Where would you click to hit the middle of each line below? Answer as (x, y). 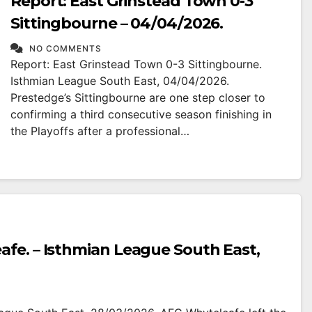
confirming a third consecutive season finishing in (141, 114)
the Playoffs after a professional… (100, 131)
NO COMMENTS (65, 48)
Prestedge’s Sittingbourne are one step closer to (138, 97)
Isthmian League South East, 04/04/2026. (120, 81)
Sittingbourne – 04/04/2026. (117, 23)
